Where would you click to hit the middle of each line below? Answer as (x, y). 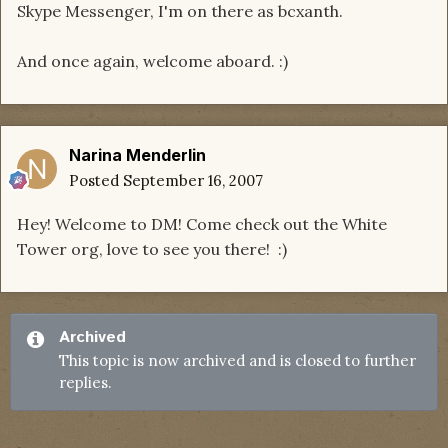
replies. (85, 383)
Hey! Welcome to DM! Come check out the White (202, 224)
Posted (96, 181)
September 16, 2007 (193, 181)
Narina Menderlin (137, 155)
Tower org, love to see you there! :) (152, 249)
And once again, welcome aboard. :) (152, 61)
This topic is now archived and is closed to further (237, 361)
